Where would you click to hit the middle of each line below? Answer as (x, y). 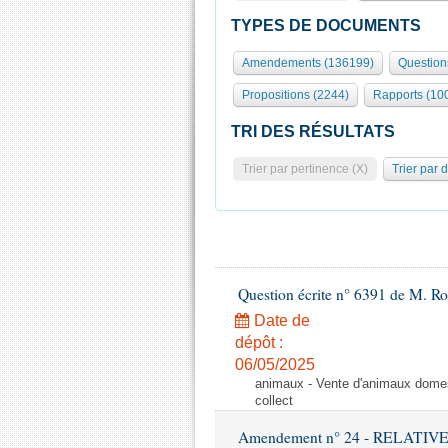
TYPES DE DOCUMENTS (326, 25)
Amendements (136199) (308, 63)
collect (274, 401)
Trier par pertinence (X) (305, 169)
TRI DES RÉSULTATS (313, 131)
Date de (280, 320)
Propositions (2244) (295, 95)
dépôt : (259, 342)
